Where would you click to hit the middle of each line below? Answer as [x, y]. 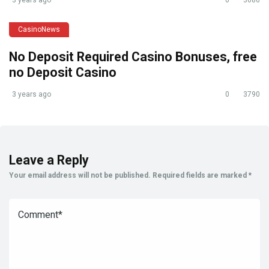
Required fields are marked [201, 175]
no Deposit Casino [63, 72]
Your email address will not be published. [80, 175]
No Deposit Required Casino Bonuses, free [133, 56]
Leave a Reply [49, 160]
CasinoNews [39, 29]
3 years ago [32, 94]
